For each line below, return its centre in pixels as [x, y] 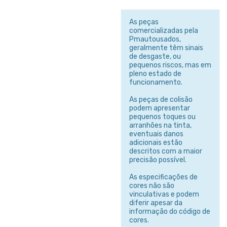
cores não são [152, 185]
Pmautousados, [155, 39]
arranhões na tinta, [160, 125]
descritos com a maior [166, 151]
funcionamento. [156, 82]
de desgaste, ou [155, 56]
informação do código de [170, 211]
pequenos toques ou [162, 117]
